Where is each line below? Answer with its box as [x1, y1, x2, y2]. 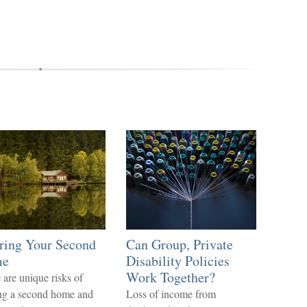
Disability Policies [126, 251, 230, 270]
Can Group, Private [126, 235, 233, 254]
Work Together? [126, 268, 215, 286]
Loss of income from [126, 286, 216, 301]
